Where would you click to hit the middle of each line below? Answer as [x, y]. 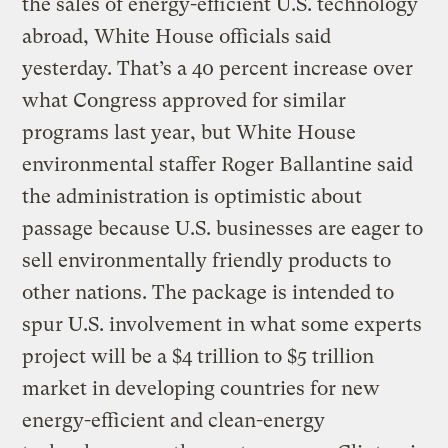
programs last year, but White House [189, 132]
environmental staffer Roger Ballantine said [218, 164]
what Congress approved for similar [184, 100]
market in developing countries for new [201, 388]
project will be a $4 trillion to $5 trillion [198, 356]
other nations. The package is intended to [208, 292]
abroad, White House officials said [177, 36]
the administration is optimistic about [192, 196]
